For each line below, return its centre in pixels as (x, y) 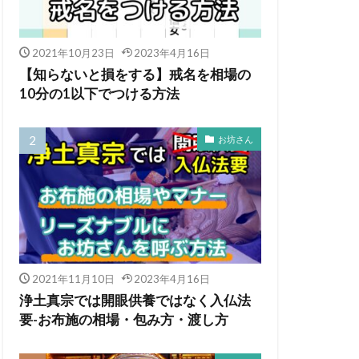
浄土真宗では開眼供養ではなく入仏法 (135, 301)
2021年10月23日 (73, 53)
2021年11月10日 (73, 279)
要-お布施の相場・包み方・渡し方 (124, 320)
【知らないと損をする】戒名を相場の (135, 75)
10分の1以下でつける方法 (99, 94)
